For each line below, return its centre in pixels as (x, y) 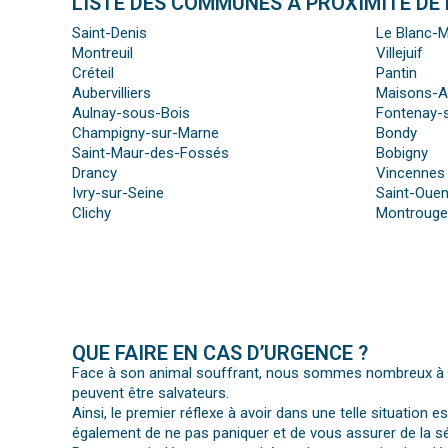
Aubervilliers (111, 93)
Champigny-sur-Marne (145, 133)
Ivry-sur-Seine (118, 193)
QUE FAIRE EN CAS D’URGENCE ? (220, 353)
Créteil (93, 73)
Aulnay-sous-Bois (131, 113)
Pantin (396, 73)
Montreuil (102, 53)
